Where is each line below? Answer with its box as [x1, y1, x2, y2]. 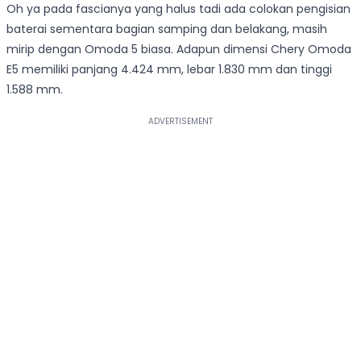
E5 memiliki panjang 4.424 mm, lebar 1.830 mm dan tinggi [6, 61, 332, 78]
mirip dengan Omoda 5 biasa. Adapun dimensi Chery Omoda [6, 41, 351, 58]
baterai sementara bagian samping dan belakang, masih [6, 21, 327, 38]
